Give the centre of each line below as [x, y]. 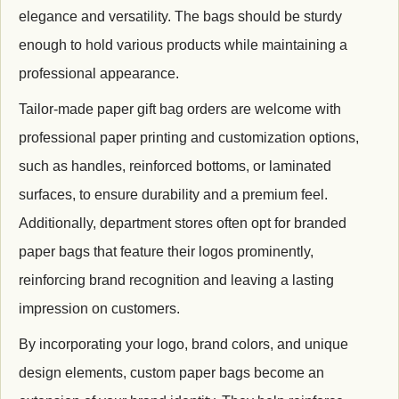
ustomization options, [292, 137]
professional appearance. [99, 73]
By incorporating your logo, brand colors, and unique [183, 344]
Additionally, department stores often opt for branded [183, 223]
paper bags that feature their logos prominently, [166, 251]
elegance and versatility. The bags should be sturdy [180, 16]
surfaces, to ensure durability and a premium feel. [173, 194]
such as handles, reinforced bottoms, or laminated [175, 166]
